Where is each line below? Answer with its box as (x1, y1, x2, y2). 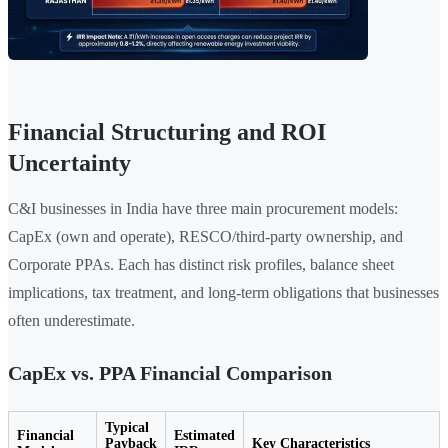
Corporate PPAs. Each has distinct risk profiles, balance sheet (8, 256, 394, 274)
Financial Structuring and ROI (8, 119, 326, 146)
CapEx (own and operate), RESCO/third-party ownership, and (8, 228, 403, 246)
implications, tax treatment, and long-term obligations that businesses (8, 284, 439, 302)
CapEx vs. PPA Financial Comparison (8, 362, 332, 385)
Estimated (174, 428, 235, 444)
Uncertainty (8, 150, 131, 177)
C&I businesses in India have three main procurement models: (8, 200, 398, 218)
